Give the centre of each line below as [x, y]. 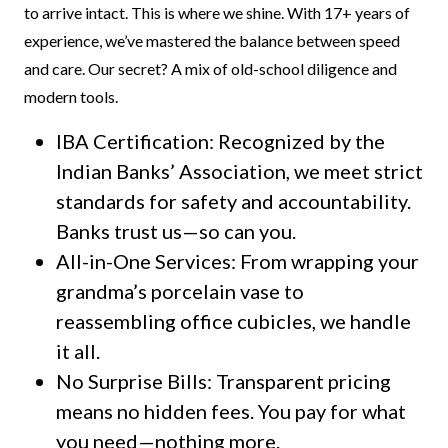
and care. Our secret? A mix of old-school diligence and [210, 68]
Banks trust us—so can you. [176, 231]
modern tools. [71, 96]
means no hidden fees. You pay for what [231, 411]
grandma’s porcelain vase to [180, 291]
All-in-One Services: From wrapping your [237, 261]
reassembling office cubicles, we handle [233, 321]
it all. [78, 351]
